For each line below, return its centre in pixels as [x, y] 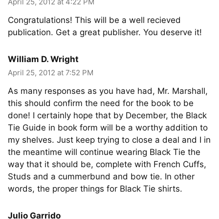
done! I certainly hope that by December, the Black [107, 115]
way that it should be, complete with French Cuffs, [107, 164]
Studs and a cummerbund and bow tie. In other [101, 176]
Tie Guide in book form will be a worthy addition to [108, 128]
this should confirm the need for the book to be [101, 103]
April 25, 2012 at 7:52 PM [51, 73]
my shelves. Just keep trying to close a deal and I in [109, 140]
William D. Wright [43, 59]
